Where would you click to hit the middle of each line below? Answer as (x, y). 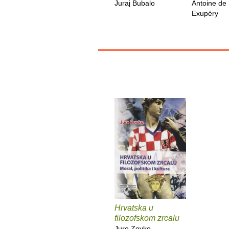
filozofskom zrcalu (147, 218)
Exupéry (205, 13)
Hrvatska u (134, 208)
